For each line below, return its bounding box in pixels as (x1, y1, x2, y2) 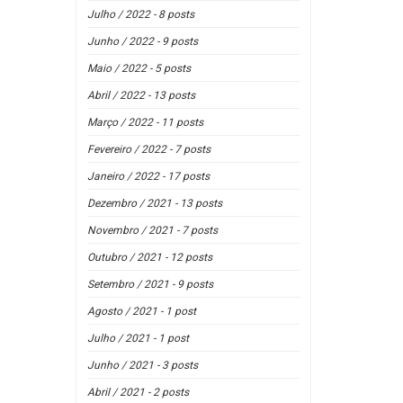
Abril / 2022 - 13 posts (86, 89, 195, 102)
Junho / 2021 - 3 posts (86, 359, 198, 372)
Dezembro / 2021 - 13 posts (86, 197, 222, 210)
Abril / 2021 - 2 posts (86, 386, 189, 399)
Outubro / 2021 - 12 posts (86, 251, 212, 264)
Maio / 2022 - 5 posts (86, 62, 191, 75)
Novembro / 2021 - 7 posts (86, 224, 218, 237)
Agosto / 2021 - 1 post (86, 305, 196, 318)
